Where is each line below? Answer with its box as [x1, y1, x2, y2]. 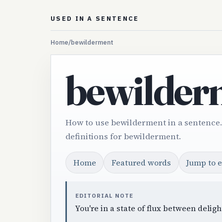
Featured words [111, 157, 171, 168]
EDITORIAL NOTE [75, 191, 133, 199]
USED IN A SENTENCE [51, 14, 139, 23]
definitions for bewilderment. [65, 131, 181, 143]
